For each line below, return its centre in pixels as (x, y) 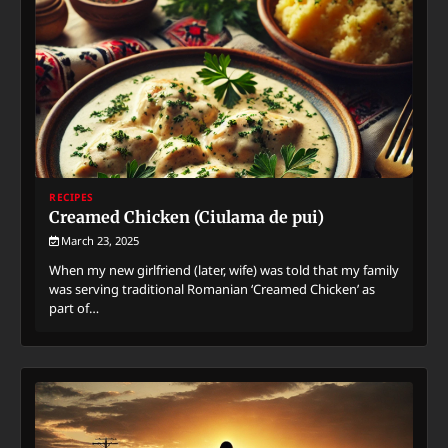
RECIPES (71, 196)
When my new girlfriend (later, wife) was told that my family (224, 269)
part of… (74, 307)
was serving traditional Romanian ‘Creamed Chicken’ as (212, 288)
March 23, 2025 (100, 240)
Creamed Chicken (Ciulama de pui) (186, 216)
